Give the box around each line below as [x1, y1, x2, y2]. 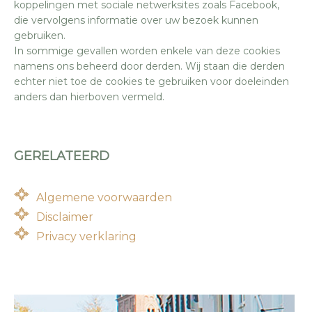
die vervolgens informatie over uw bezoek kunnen [14, 13, 258, 26]
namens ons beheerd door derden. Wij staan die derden [14, 59, 285, 72]
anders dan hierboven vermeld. [14, 90, 164, 103]
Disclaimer [36, 210, 93, 224]
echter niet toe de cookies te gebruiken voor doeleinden [14, 75, 289, 88]
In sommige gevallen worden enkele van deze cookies [14, 44, 280, 57]
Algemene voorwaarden [36, 190, 172, 204]
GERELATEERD [14, 148, 109, 164]
